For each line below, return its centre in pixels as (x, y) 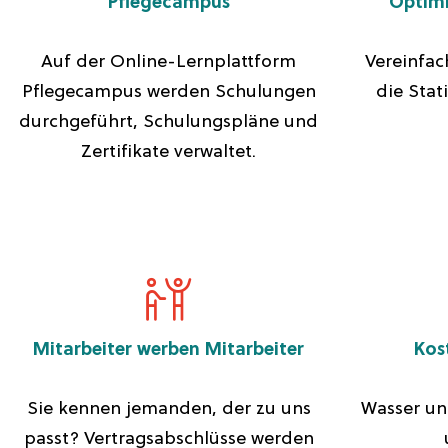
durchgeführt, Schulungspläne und (169, 122)
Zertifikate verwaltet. (169, 152)
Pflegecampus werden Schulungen (168, 92)
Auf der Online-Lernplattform (169, 62)
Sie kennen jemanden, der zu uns (168, 409)
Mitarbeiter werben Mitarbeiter (169, 350)
